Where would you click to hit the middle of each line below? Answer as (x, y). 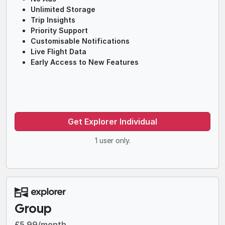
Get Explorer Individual (113, 122)
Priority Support (59, 30)
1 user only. (113, 140)
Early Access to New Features (85, 62)
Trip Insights (53, 20)
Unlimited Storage (63, 9)
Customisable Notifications (80, 41)
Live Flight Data (59, 51)
